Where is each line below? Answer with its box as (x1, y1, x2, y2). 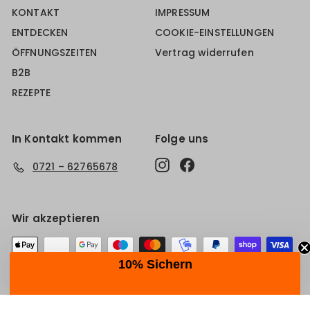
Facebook (194, 157, 246, 172)
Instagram (170, 157, 224, 172)
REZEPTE (12, 86, 51, 100)
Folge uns (155, 131, 209, 147)
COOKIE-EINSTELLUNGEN (155, 26, 274, 40)
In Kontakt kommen (12, 131, 122, 147)
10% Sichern (118, 257, 192, 271)
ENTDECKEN (12, 26, 69, 40)
